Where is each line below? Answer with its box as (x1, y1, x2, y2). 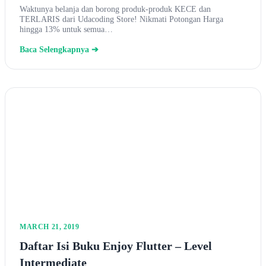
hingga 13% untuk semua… (20, 24, 113, 34)
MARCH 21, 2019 (20, 223, 80, 232)
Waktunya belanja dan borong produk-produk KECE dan (20, 4, 211, 14)
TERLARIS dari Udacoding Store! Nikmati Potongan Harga (20, 14, 223, 24)
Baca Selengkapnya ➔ (20, 45, 99, 55)
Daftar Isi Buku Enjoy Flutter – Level (20, 239, 212, 253)
